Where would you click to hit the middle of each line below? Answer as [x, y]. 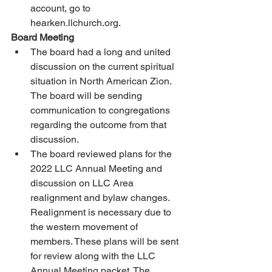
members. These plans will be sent [106, 242]
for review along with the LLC [94, 256]
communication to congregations [101, 110]
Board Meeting [44, 38]
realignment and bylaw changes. [101, 198]
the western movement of [85, 227]
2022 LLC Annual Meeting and [97, 169]
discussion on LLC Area [83, 183]
